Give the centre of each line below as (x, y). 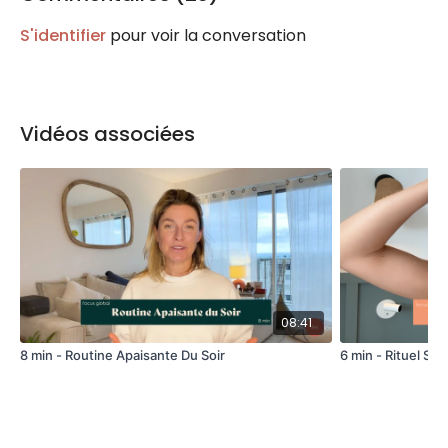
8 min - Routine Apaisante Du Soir (122, 354)
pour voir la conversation (206, 35)
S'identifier (63, 35)
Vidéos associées (107, 134)
